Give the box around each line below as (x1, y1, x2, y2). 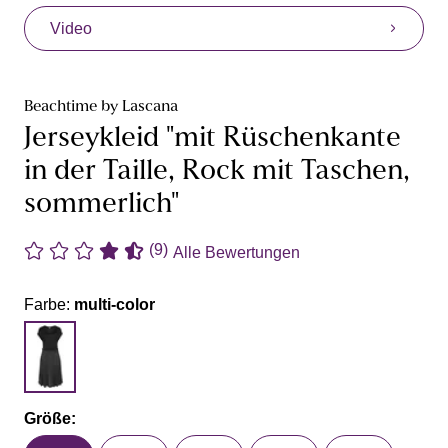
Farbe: (24, 295, 74, 313)
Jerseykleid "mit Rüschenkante (24, 124, 401, 153)
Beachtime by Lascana (24, 98, 178, 115)
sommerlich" (24, 190, 179, 219)
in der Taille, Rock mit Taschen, (24, 157, 410, 186)
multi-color (74, 295, 155, 313)
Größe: (24, 409, 76, 427)
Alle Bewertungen (173, 243, 300, 261)
